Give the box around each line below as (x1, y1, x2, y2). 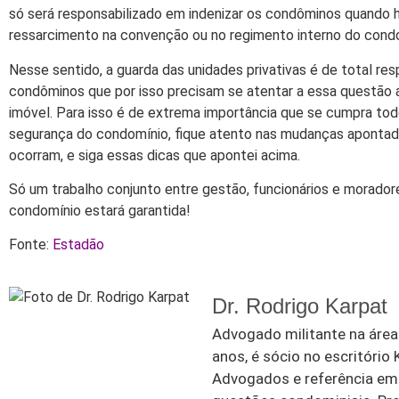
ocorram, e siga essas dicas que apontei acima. (9, 146, 300, 164)
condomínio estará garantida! (9, 202, 191, 220)
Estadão (53, 236, 104, 254)
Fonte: (9, 236, 53, 254)
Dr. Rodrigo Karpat (212, 293, 387, 318)
